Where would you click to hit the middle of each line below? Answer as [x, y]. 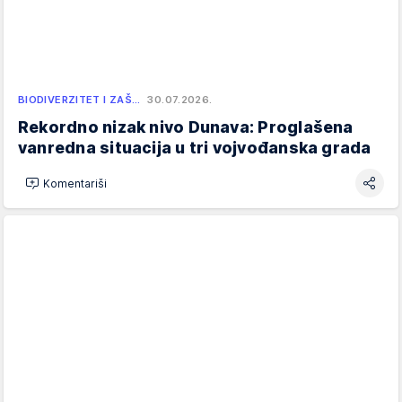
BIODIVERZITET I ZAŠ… [79, 100]
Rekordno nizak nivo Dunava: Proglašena [186, 127]
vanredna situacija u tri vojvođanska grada [195, 148]
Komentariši [75, 183]
